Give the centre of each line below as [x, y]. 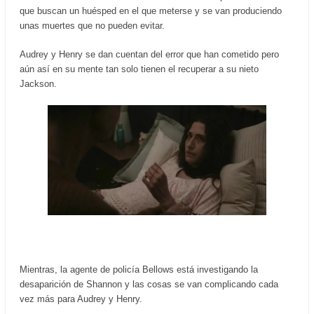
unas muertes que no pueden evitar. [92, 26]
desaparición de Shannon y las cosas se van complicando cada [149, 284]
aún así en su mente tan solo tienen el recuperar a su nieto [139, 69]
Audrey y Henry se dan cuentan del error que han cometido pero [149, 55]
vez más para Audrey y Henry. [81, 299]
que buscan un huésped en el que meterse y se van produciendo [151, 11]
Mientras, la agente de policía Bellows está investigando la [139, 269]
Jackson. [38, 84]
